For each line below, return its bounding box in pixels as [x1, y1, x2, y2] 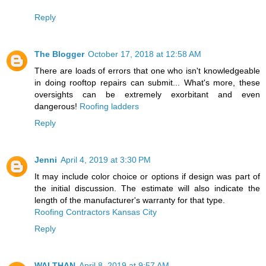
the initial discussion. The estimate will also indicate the [34, 183, 260, 193]
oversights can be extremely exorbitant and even [34, 89, 260, 99]
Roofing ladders [80, 101, 139, 111]
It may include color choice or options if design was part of [34, 171, 260, 181]
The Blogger [34, 49, 84, 59]
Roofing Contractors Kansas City [34, 207, 157, 217]
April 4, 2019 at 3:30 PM [61, 154, 151, 164]
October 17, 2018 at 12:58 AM [88, 49, 201, 59]
